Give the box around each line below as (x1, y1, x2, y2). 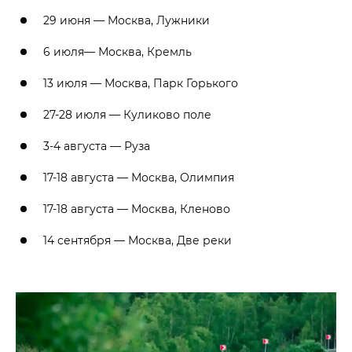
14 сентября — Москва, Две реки (43, 233, 232, 248)
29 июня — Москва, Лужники (43, 13, 210, 28)
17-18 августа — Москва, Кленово (43, 201, 230, 217)
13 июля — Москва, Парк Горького (43, 75, 238, 91)
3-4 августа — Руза (43, 138, 150, 154)
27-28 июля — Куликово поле (43, 107, 211, 123)
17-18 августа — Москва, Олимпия (43, 170, 234, 185)
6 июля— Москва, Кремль (43, 44, 192, 60)
